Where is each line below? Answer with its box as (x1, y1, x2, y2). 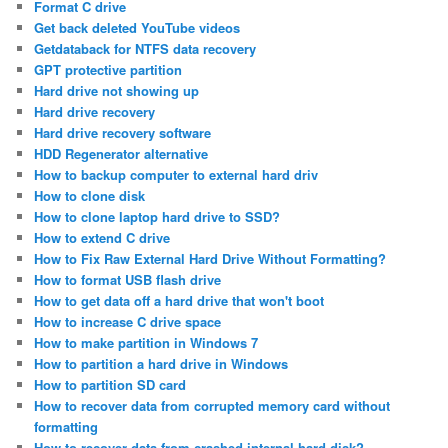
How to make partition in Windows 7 (34, 333, 259, 353)
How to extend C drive (34, 228, 171, 248)
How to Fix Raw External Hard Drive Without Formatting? (34, 249, 387, 269)
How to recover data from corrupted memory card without (34, 396, 391, 416)
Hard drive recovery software (34, 123, 212, 143)
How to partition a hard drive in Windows (34, 354, 289, 374)
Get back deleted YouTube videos (34, 18, 241, 38)
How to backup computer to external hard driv (34, 165, 319, 185)
